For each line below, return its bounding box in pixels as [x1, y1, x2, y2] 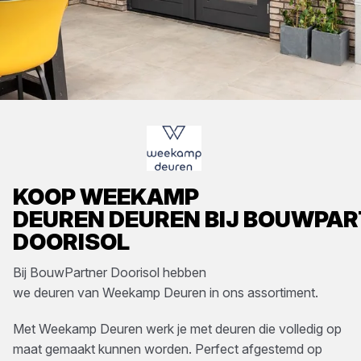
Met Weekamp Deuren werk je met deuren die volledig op [13, 321, 342, 337]
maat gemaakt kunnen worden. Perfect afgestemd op [13, 341, 322, 357]
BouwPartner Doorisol [30, 264, 160, 280]
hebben [160, 264, 206, 280]
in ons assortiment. [206, 284, 318, 301]
